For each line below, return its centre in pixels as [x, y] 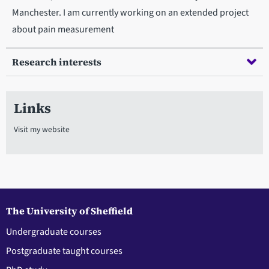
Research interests [57, 62]
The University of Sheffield [69, 211]
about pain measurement [63, 29]
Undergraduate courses [54, 232]
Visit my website [41, 130]
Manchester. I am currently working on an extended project [130, 12]
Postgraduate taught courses [64, 251]
